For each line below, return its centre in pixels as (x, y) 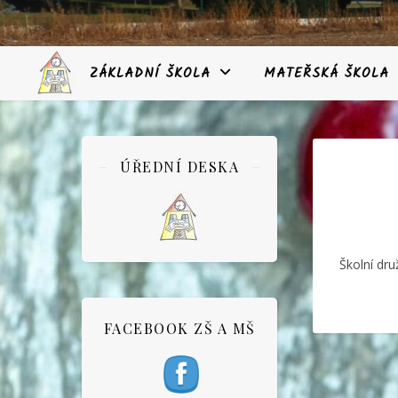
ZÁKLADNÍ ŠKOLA (150, 74)
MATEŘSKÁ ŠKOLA (326, 74)
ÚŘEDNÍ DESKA (179, 167)
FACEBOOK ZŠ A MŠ (179, 328)
